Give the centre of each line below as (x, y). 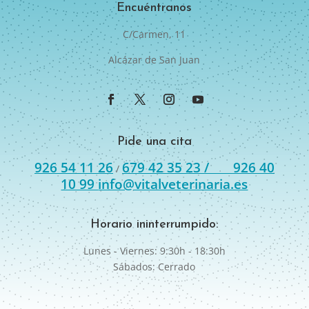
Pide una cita (154, 141)
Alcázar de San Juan (154, 59)
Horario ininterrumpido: (154, 224)
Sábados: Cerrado (154, 266)
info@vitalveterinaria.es (173, 184)
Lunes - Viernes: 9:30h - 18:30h (154, 250)
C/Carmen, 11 (154, 34)
